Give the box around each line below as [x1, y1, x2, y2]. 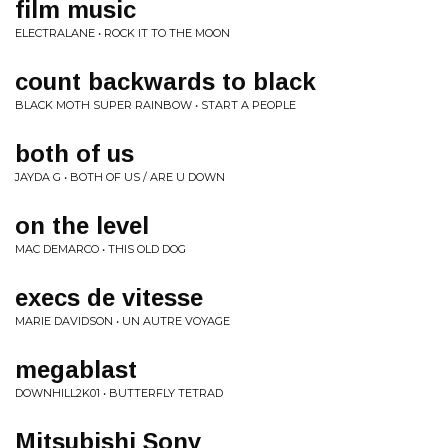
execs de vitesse [15, 284, 203, 311]
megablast [15, 356, 137, 383]
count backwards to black [15, 68, 316, 95]
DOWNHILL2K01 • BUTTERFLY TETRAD [15, 386, 223, 400]
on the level [15, 212, 149, 239]
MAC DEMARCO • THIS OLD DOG [15, 242, 186, 256]
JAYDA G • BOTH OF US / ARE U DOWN [15, 170, 225, 184]
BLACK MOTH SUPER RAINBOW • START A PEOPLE [15, 98, 296, 112]
